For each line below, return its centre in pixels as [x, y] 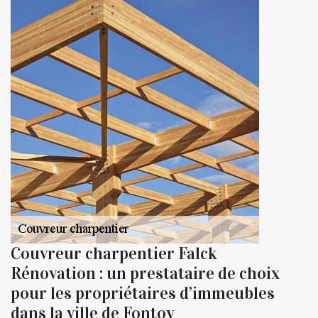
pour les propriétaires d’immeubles [143, 294]
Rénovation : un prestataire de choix [145, 274]
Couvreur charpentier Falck [114, 254]
